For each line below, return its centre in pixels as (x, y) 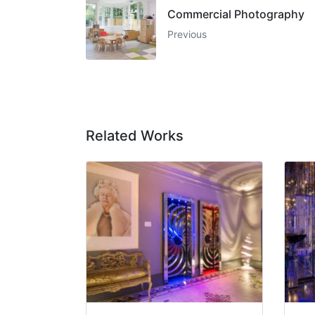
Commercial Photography (236, 14)
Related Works (135, 136)
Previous (187, 34)
